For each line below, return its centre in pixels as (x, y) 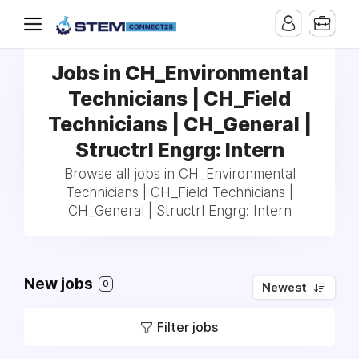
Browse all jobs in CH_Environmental (179, 174)
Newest (284, 288)
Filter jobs (188, 327)
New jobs (60, 284)
